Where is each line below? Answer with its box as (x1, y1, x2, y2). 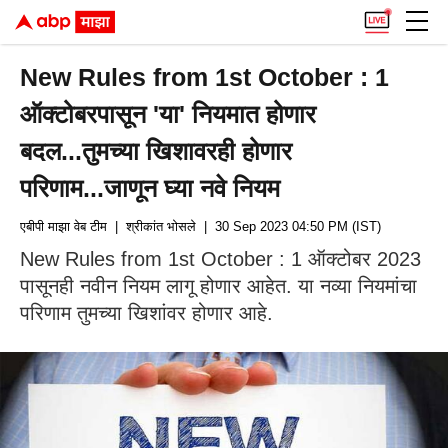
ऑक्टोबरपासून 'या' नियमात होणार (20, 100, 317, 128)
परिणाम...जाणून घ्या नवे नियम (20, 174, 281, 202)
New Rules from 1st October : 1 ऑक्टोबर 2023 (20, 248, 421, 270)
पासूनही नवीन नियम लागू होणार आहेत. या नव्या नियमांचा (20, 275, 417, 297)
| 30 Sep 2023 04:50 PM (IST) (196, 219, 381, 234)
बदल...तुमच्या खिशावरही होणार (20, 137, 293, 165)
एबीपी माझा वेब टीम (20, 219, 107, 234)
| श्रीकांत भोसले (107, 219, 196, 234)
